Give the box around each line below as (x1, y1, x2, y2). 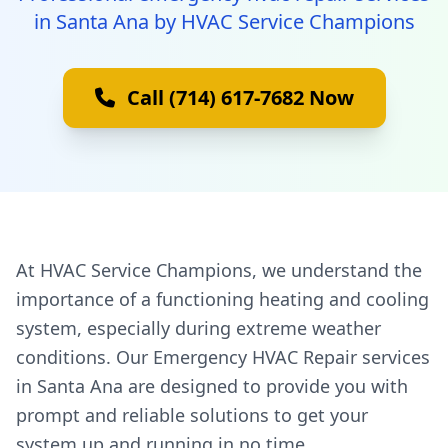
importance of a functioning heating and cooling (16, 287, 429, 311)
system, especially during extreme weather (16, 316, 381, 340)
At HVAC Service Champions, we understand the (16, 258, 422, 282)
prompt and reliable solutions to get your (16, 403, 368, 427)
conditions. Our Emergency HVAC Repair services (16, 345, 430, 369)
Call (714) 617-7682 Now (126, 84, 354, 111)
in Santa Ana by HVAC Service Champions (33, 8, 415, 35)
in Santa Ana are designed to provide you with (16, 374, 408, 398)
